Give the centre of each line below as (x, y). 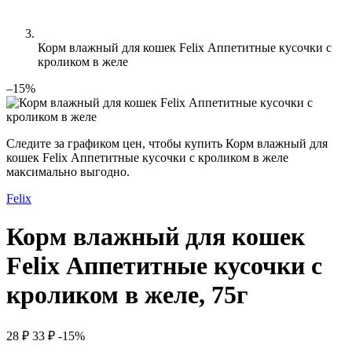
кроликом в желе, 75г (127, 295)
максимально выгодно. (68, 172)
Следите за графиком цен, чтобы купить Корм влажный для (167, 143)
